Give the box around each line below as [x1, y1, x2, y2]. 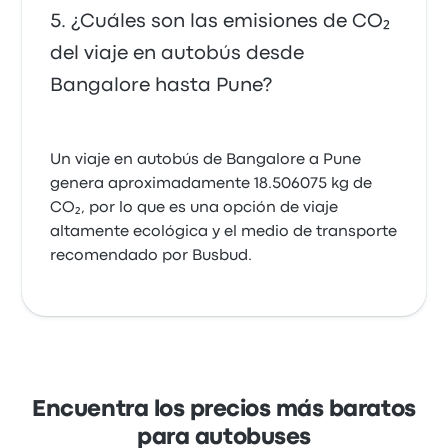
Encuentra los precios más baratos [32, 400, 416, 420]
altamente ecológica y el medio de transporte [50, 225, 398, 239]
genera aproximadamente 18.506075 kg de [50, 177, 373, 191]
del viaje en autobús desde [50, 45, 305, 62]
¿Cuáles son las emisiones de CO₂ [71, 13, 391, 30]
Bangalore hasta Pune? [50, 77, 273, 94]
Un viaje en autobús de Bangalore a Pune [50, 153, 362, 167]
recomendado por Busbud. [50, 249, 253, 263]
